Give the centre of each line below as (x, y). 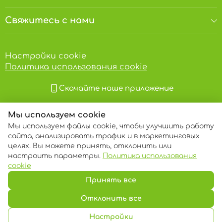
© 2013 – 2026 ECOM (111, 162)
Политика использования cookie (76, 67)
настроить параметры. (55, 156)
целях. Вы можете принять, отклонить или (90, 146)
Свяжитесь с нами (50, 21)
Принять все (111, 180)
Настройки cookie (46, 56)
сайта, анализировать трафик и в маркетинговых (104, 136)
